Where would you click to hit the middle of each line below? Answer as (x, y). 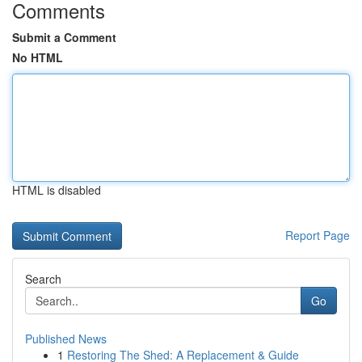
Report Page (318, 235)
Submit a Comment (64, 37)
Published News (66, 339)
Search (43, 279)
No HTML (38, 57)
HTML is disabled (57, 190)
